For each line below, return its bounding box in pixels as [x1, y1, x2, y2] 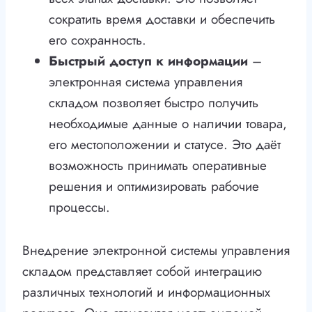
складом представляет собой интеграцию [22, 262, 262, 281]
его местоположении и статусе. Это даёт [49, 135, 281, 155]
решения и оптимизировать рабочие [49, 177, 259, 196]
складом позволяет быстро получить [49, 93, 258, 113]
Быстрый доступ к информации [49, 52, 248, 71]
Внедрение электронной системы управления [22, 241, 290, 260]
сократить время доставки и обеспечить [49, 10, 275, 29]
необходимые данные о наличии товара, [49, 114, 287, 134]
